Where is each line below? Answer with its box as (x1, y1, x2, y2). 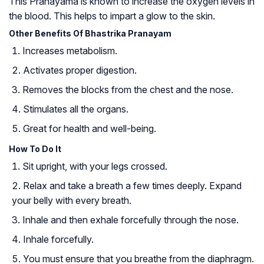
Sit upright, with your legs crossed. (22, 160, 167, 173)
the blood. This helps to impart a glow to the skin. (9, 10, 215, 22)
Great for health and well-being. (23, 123, 156, 135)
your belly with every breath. (12, 194, 131, 207)
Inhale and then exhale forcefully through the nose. (22, 214, 239, 226)
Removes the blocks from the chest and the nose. (22, 84, 233, 96)
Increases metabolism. (22, 45, 117, 57)
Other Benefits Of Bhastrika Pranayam (9, 28, 171, 39)
